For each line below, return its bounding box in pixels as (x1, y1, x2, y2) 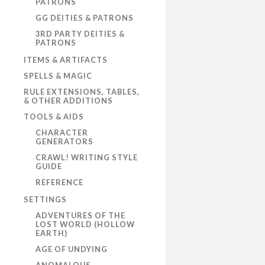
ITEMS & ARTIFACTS (24, 55, 108, 65)
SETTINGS (24, 195, 67, 205)
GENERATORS (35, 137, 93, 147)
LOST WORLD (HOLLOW (35, 219, 135, 230)
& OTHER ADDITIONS (24, 96, 113, 106)
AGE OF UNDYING (35, 244, 108, 254)
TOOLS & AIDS (24, 112, 84, 122)
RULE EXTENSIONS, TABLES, (24, 87, 140, 97)
